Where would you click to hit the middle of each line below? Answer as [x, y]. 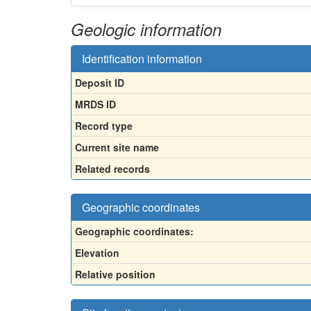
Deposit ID [100, 83]
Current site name [117, 147]
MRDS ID [95, 104]
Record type [104, 126]
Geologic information [146, 29]
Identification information [142, 59]
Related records [112, 169]
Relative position [115, 274]
